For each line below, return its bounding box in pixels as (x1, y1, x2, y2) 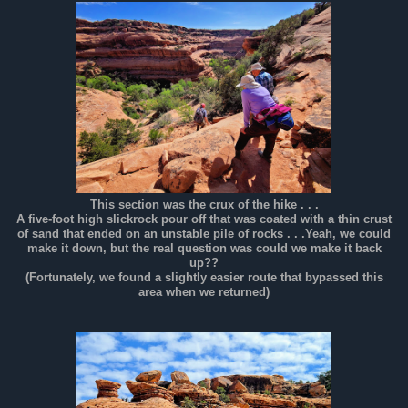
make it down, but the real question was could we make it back (26, 241, 382, 255)
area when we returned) (138, 285, 270, 299)
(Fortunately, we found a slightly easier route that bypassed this (25, 270, 383, 284)
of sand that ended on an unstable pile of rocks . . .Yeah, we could (17, 227, 391, 240)
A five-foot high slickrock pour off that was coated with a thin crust (16, 212, 392, 226)
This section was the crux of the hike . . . (89, 198, 319, 211)
